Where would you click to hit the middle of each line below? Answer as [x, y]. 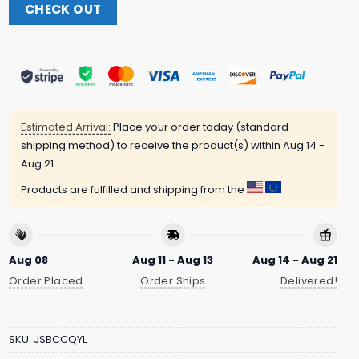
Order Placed [46, 281]
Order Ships [173, 281]
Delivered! [309, 281]
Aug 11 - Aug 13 [173, 260]
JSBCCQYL [60, 339]
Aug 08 [28, 260]
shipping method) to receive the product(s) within [152, 146]
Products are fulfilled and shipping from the [134, 190]
